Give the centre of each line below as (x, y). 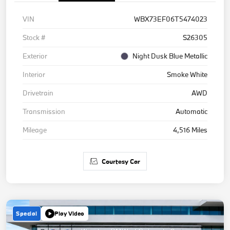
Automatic (191, 111)
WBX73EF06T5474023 (171, 19)
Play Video (69, 214)
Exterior (35, 56)
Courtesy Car (121, 161)
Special (27, 213)
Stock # (34, 37)
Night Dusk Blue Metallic (170, 56)
